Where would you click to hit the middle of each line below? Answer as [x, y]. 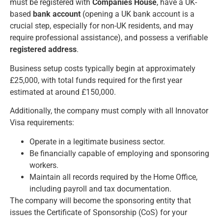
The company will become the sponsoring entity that [100, 200]
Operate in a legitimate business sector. [97, 141]
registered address [43, 50]
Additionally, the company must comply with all [92, 111]
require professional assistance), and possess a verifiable [109, 38]
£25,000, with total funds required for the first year [96, 80]
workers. [44, 165]
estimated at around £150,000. [63, 92]
